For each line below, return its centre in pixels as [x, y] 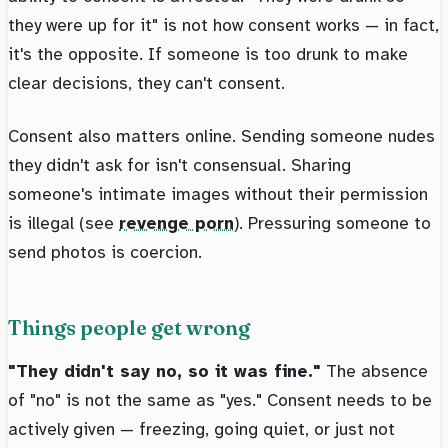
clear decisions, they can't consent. [146, 83]
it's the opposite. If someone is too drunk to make [208, 54]
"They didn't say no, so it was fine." [164, 371]
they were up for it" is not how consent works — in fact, [223, 25]
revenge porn [176, 223]
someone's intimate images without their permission [218, 194]
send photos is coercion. [105, 252]
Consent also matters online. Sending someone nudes [221, 136]
